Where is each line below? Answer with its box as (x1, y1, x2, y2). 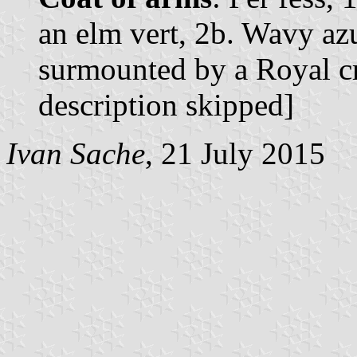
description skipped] (38, 87, 294, 122)
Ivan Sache (6, 135, 145, 171)
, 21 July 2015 (145, 135, 325, 171)
